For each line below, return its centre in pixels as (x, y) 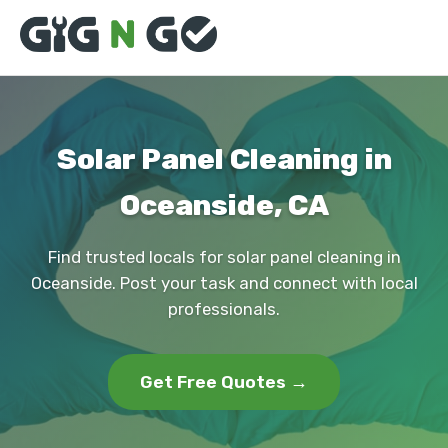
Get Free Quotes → (224, 382)
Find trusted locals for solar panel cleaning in (224, 257)
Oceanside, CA (224, 205)
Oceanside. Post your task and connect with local (224, 283)
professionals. (224, 309)
